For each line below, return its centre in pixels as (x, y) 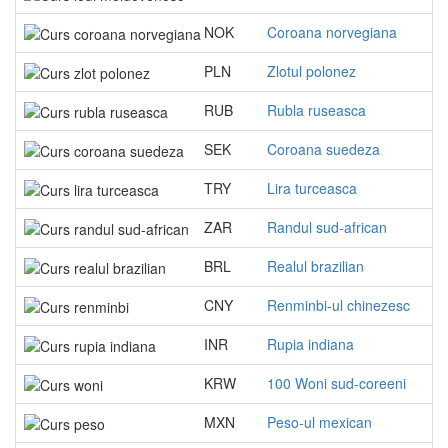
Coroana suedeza (323, 149)
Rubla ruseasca (316, 110)
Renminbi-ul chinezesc (338, 305)
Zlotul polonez (311, 71)
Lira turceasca (312, 188)
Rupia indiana (310, 344)
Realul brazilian (315, 266)
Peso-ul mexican (319, 422)
